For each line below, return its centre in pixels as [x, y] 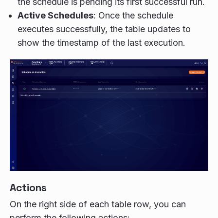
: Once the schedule [133, 15]
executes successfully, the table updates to [104, 29]
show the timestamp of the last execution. [101, 42]
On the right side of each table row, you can [98, 204]
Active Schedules [55, 15]
